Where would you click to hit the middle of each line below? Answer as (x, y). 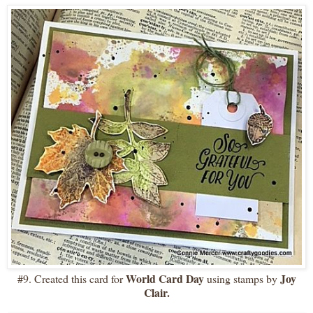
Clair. (156, 292)
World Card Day (165, 278)
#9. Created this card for (71, 278)
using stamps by (240, 278)
